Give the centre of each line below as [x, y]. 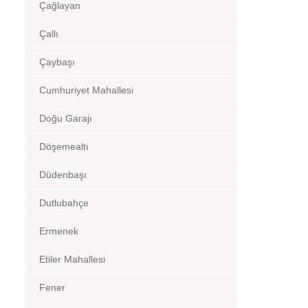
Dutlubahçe [64, 203]
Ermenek [59, 231]
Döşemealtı [64, 146]
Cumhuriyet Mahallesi [86, 90]
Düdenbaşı [63, 175]
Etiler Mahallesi [72, 259]
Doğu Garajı [66, 118]
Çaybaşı [57, 62]
